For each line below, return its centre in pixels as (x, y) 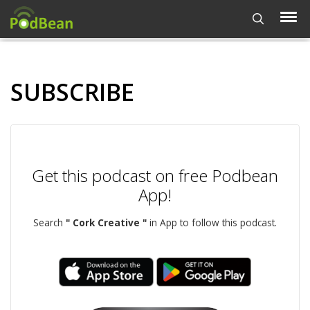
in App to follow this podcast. (212, 222)
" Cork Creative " (106, 222)
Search (49, 222)
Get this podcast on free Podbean (155, 175)
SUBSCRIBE (72, 92)
